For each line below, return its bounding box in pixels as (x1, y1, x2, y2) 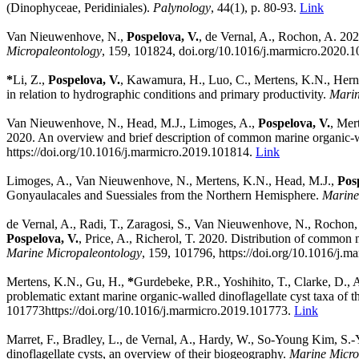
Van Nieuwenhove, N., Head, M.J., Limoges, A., (6, 115, 258, 130)
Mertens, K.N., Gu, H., (6, 274, 127, 288)
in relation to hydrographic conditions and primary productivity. (6, 87, 329, 101)
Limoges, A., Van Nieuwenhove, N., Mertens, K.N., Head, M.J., (6, 173, 337, 188)
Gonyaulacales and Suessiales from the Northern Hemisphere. (6, 188, 322, 202)
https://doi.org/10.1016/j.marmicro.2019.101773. (45, 303, 294, 317)
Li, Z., (13, 72, 48, 87)
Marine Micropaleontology (6, 245, 142, 260)
